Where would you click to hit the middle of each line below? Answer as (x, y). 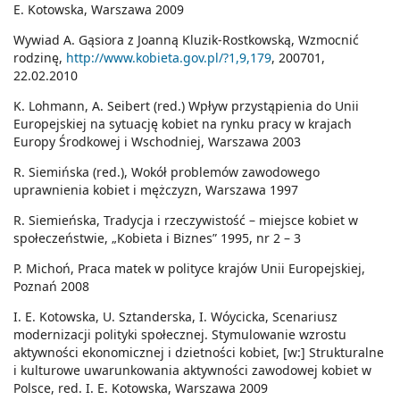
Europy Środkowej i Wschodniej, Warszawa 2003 (157, 142)
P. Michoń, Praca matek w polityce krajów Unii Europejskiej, (189, 269)
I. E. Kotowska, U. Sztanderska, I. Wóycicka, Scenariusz (175, 317)
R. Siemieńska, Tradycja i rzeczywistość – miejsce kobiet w (186, 221)
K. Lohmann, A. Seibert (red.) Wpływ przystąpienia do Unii (186, 106)
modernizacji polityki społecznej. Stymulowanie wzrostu (180, 335)
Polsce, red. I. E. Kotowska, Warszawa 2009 (141, 388)
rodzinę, (40, 58)
